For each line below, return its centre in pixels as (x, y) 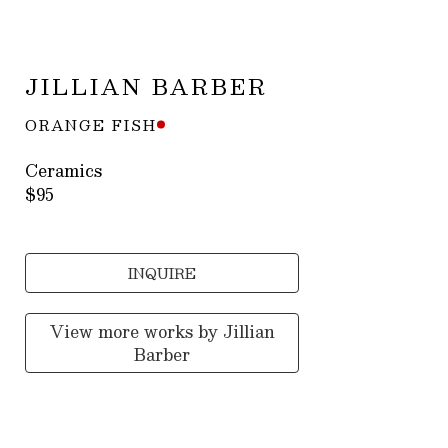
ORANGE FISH (91, 124)
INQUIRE (162, 272)
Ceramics (64, 170)
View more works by (136, 331)
